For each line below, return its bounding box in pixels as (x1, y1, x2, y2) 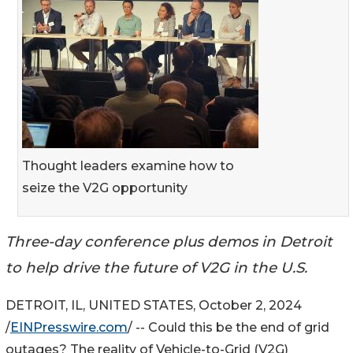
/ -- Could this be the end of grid (128, 320, 329, 336)
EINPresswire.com (10, 320, 128, 336)
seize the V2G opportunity (22, 180, 188, 195)
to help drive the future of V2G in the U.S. (6, 258, 307, 277)
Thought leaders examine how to (22, 158, 234, 173)
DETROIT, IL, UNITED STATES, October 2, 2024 (6, 298, 302, 314)
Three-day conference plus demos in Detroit (6, 232, 333, 251)
